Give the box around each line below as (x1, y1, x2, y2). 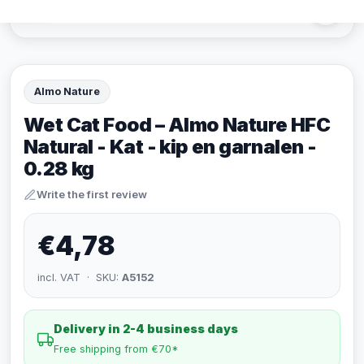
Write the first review (37, 188, 147, 201)
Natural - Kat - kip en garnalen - (24, 135, 317, 158)
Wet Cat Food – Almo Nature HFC (24, 113, 330, 136)
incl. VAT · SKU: (37, 271, 122, 284)
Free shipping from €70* (54, 343, 179, 355)
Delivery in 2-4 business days (54, 322, 238, 336)
